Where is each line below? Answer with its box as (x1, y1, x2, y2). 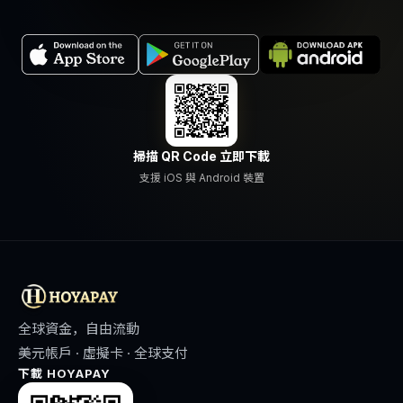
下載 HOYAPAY (18, 366, 112, 381)
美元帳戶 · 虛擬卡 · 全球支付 (18, 345, 188, 362)
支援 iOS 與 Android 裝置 (139, 171, 264, 184)
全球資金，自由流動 (18, 320, 139, 337)
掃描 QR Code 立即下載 (133, 148, 270, 164)
